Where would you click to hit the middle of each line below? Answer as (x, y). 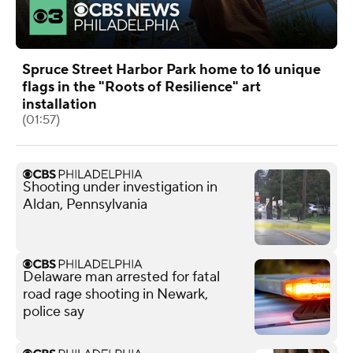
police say (54, 311)
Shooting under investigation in (120, 187)
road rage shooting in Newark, (115, 294)
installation (59, 104)
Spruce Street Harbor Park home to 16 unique (171, 69)
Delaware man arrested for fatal (121, 277)
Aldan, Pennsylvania (85, 204)
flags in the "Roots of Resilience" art (141, 87)
